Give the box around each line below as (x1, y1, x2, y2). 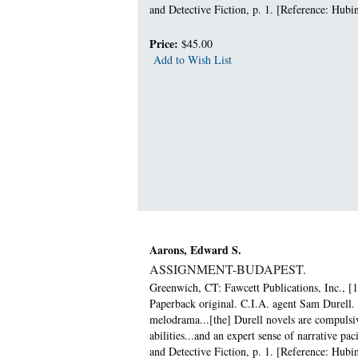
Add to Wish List (153, 52, 232, 68)
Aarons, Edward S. (149, 241, 241, 259)
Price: (149, 35, 181, 53)
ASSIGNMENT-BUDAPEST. (149, 261, 306, 278)
